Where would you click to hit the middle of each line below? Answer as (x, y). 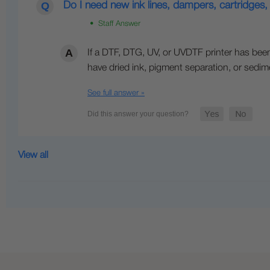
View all (33, 156)
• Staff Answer (114, 24)
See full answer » (116, 93)
